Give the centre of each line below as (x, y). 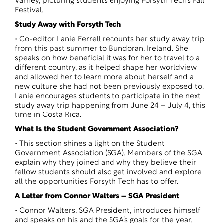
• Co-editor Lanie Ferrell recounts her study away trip (110, 40)
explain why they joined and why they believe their (106, 163)
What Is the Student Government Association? (97, 130)
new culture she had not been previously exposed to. (109, 87)
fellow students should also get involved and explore (108, 172)
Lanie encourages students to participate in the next (108, 96)
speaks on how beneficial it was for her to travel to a (107, 58)
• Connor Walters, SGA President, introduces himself (108, 211)
